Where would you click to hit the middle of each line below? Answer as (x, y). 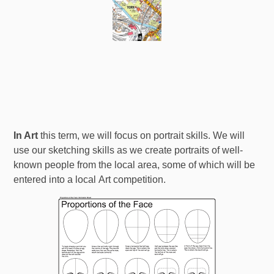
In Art (26, 136)
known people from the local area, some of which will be (135, 165)
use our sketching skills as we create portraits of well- (128, 150)
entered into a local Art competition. (90, 180)
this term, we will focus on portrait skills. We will (142, 136)
